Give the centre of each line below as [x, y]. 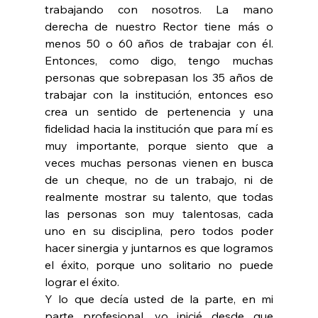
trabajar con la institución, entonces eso [159, 95]
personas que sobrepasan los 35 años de [159, 78]
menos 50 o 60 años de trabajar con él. [159, 44]
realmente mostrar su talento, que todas [159, 197]
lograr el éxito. [82, 282]
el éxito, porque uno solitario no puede [159, 265]
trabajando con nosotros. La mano [159, 10]
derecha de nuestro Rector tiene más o [159, 27]
